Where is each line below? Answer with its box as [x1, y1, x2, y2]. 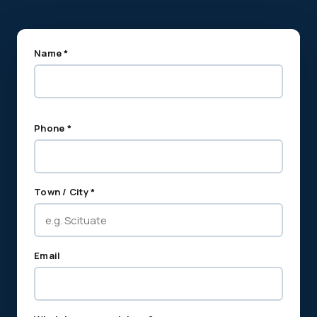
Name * [34, 47, 69, 59]
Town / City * [34, 185, 96, 198]
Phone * [34, 122, 71, 134]
